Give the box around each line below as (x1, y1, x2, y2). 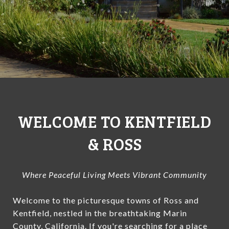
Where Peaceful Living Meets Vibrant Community (22, 169, 207, 179)
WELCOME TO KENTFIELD (17, 110, 212, 132)
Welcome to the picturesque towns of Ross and (13, 195, 199, 205)
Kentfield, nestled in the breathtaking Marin (13, 208, 187, 218)
